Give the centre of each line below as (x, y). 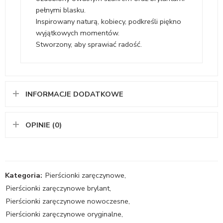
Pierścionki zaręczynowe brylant (58, 188)
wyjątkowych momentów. (78, 33)
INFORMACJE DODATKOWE (74, 94)
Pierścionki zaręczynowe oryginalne (64, 214)
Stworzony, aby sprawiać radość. (89, 45)
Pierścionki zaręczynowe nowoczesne (67, 201)
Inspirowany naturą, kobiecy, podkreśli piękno (109, 22)
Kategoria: (24, 175)
